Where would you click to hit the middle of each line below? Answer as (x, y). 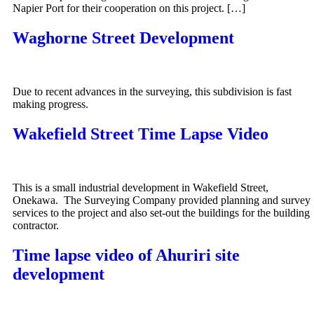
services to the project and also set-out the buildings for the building (161, 212)
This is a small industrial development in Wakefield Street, (141, 187)
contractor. (39, 225)
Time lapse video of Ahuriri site (126, 255)
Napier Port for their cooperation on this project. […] (129, 8)
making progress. (50, 104)
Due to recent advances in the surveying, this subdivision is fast (152, 92)
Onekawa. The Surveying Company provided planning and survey (162, 200)
